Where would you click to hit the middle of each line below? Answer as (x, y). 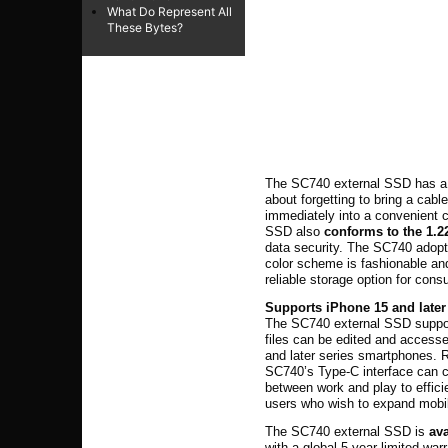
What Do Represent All (169, 11)
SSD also (295, 231)
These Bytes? (145, 27)
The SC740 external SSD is (347, 431)
